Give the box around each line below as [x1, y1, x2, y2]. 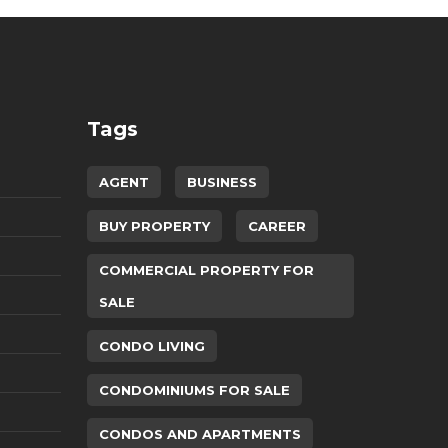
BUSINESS [186, 174, 257, 190]
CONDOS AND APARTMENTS [98, 426, 301, 442]
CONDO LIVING [98, 338, 205, 354]
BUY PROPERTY [98, 218, 210, 234]
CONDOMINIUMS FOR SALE [98, 382, 290, 398]
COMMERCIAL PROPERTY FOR [98, 262, 314, 278]
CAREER [247, 218, 306, 234]
